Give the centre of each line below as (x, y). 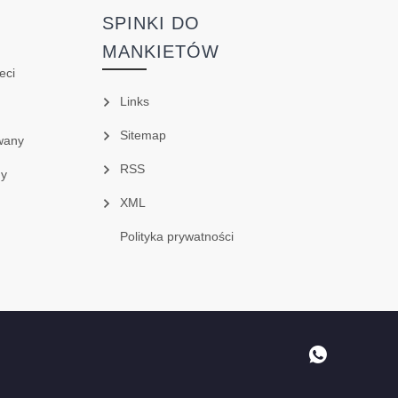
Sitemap (143, 135)
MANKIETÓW (160, 52)
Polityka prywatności (176, 237)
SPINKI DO (151, 24)
